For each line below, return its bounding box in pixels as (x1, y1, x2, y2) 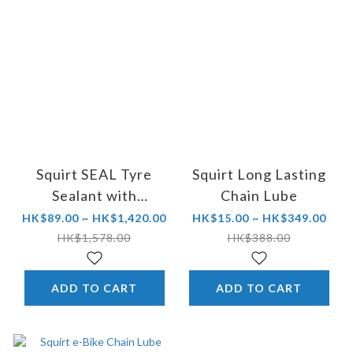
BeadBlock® (50, 208, 138, 226)
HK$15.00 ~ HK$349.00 (191, 211, 326, 225)
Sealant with (51, 187, 137, 205)
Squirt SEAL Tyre (36, 165, 152, 184)
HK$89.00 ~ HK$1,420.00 (22, 211, 166, 225)
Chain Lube (220, 187, 298, 205)
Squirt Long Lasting (191, 165, 326, 184)
